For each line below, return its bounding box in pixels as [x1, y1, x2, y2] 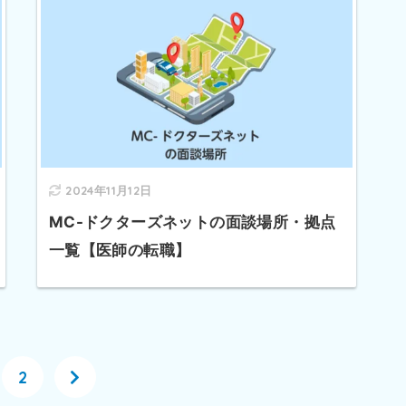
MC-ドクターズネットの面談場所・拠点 [48, 212, 336, 231]
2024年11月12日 [65, 182, 152, 198]
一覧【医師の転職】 [48, 240, 191, 259]
